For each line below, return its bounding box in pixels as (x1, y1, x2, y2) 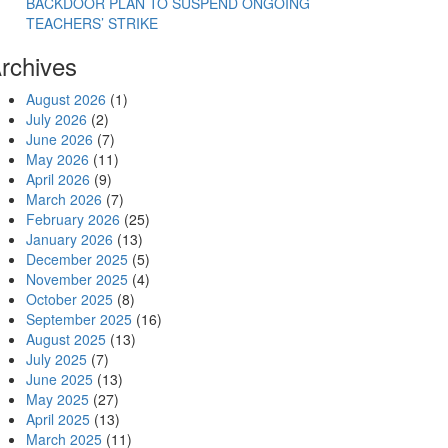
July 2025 (26, 349, 87, 369)
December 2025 (26, 249, 128, 269)
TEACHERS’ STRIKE (26, 13, 158, 33)
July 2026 (26, 109, 87, 129)
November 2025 (26, 269, 128, 289)
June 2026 (26, 129, 93, 149)
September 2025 (26, 309, 132, 329)
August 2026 (26, 89, 106, 109)
